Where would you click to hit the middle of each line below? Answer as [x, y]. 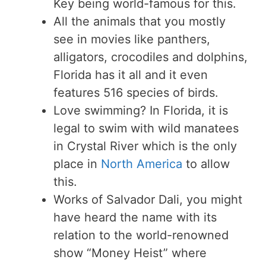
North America [142, 164]
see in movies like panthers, [132, 39]
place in [77, 164]
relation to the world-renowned [141, 235]
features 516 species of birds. [136, 92]
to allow [206, 164]
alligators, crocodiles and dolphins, [151, 57]
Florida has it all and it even [131, 75]
